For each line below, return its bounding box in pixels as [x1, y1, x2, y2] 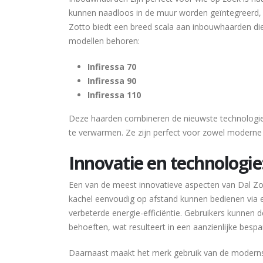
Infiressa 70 [87, 61, 136, 72]
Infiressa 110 [87, 89, 141, 100]
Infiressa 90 [87, 75, 136, 86]
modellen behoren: [69, 35, 140, 46]
